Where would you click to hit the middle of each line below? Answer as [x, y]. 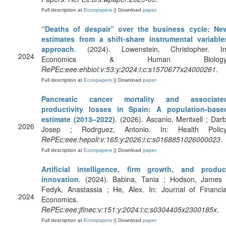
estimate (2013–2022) [78, 119]
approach [58, 49]
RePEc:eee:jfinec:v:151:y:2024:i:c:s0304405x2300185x [129, 209]
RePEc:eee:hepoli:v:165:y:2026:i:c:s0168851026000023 [131, 139]
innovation [60, 179]
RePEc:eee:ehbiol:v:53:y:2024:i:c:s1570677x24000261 [129, 69]
